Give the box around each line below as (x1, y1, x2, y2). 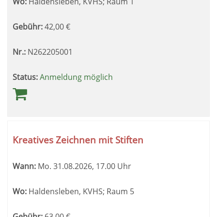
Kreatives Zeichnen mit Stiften (13, 133, 143, 146)
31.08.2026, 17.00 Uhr (51, 161, 131, 171)
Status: (13, 72, 38, 82)
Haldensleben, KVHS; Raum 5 (27, 186, 134, 197)
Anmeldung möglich (40, 72, 113, 82)
